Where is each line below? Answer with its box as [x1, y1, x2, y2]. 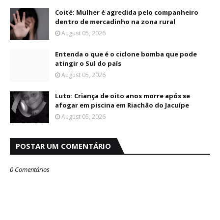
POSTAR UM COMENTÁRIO [16, 141, 111, 151]
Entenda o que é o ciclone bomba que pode [55, 50, 197, 58]
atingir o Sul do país [55, 59, 121, 68]
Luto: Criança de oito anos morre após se [55, 91, 190, 100]
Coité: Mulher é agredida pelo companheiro [55, 8, 198, 17]
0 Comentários [10, 165, 50, 174]
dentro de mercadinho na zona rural [55, 17, 175, 26]
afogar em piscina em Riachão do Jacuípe [55, 101, 189, 110]
